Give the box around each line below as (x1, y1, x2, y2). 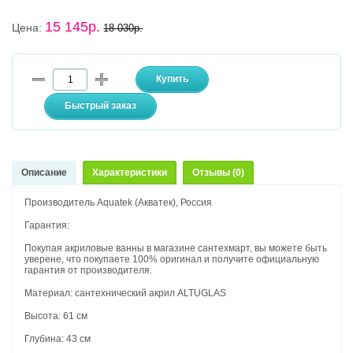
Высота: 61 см (24, 310, 88, 322)
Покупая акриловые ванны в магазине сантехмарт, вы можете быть (24, 243, 328, 255)
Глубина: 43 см (24, 333, 91, 345)
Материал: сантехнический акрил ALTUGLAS (24, 288, 227, 299)
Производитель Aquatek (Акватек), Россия (24, 197, 213, 209)
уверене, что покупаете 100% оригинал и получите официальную (24, 254, 320, 266)
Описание (21, 167, 68, 179)
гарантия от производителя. (24, 265, 153, 277)
